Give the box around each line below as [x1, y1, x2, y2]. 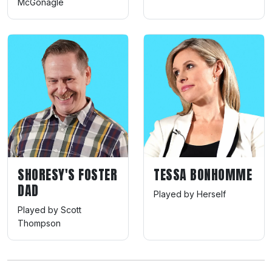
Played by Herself [154, 188, 226, 199]
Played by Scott [18, 204, 81, 215]
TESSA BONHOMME [154, 164, 252, 185]
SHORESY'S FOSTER [18, 164, 117, 185]
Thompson [18, 217, 61, 228]
